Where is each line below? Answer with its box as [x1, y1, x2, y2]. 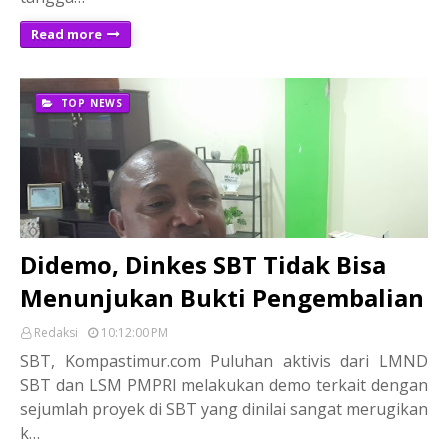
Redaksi [34, 323, 78, 341]
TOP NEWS [56, 95, 124, 110]
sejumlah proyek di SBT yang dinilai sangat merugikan [20, 397, 428, 420]
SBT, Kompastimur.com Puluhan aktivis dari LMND [20, 349, 428, 372]
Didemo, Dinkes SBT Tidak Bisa [20, 247, 386, 281]
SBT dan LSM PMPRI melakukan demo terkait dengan [20, 373, 428, 396]
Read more [31, 24, 102, 43]
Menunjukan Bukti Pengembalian [20, 280, 424, 314]
